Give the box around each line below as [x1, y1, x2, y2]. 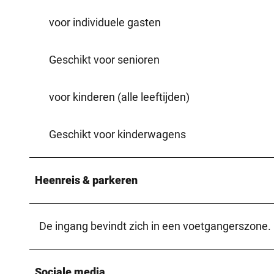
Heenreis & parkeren [35, 173, 138, 187]
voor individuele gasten [49, 15, 161, 29]
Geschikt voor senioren [49, 53, 160, 66]
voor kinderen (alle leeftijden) [49, 90, 190, 103]
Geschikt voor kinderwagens [49, 127, 186, 141]
